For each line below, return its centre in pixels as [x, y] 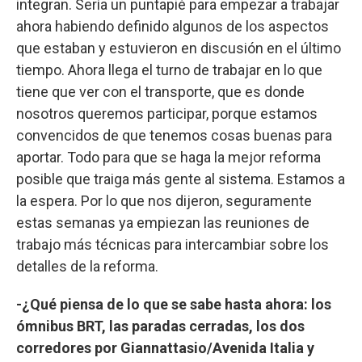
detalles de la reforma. [87, 267]
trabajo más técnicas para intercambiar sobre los [173, 245]
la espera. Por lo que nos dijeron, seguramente [164, 201]
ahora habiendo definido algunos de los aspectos [173, 27]
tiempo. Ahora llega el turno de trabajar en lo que [169, 70]
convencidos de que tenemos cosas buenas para [174, 136]
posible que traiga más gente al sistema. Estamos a [181, 179]
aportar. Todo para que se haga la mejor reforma [168, 158]
